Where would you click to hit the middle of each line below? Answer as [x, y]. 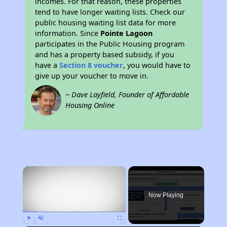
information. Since [68, 33]
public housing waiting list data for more [106, 23]
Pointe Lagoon [127, 33]
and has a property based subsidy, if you [105, 54]
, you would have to [157, 65]
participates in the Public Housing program [110, 44]
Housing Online [90, 105]
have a [47, 65]
